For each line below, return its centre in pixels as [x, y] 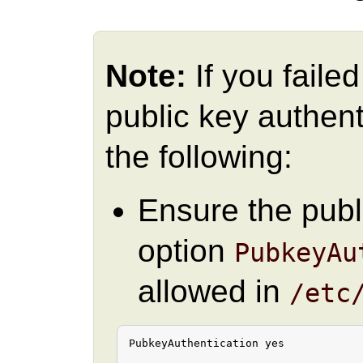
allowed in [214, 292]
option [186, 251]
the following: [199, 157]
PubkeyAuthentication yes [207, 344]
